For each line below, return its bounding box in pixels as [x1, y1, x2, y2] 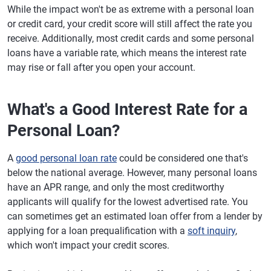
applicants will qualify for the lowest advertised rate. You [7, 196, 248, 208]
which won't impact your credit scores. [7, 240, 169, 252]
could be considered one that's [117, 152, 248, 165]
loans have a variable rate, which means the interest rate [7, 47, 246, 59]
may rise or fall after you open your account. [7, 62, 195, 74]
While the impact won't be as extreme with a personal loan [7, 4, 254, 16]
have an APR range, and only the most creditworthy [7, 181, 224, 194]
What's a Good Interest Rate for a [7, 100, 247, 120]
